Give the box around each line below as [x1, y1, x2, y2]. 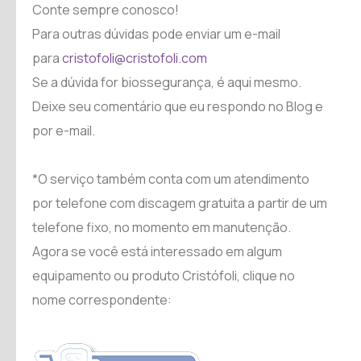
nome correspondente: [32, 290, 172, 309]
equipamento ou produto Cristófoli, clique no [32, 266, 295, 284]
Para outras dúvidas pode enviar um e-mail [32, 24, 280, 43]
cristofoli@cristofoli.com [62, 48, 210, 67]
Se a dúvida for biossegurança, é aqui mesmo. [32, 73, 301, 91]
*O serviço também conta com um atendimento [32, 169, 309, 188]
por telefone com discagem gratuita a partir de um [32, 193, 327, 212]
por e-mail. [32, 121, 95, 139]
